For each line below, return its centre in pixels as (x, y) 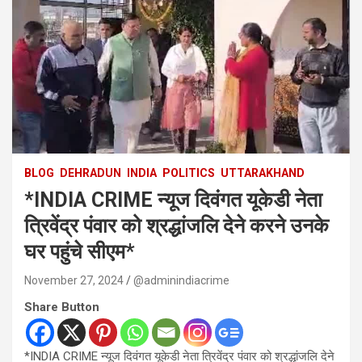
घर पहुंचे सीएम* (80, 251)
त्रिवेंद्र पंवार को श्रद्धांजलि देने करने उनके (177, 225)
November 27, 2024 (74, 280)
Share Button (62, 307)
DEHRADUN (90, 173)
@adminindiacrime (181, 280)
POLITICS (189, 173)
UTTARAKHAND (263, 173)
